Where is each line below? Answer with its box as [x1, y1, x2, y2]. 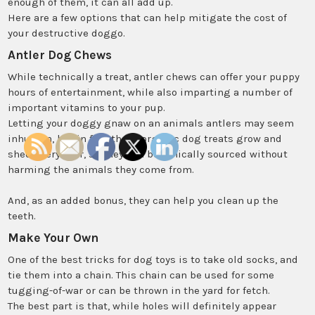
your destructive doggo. [8, 27, 126, 40]
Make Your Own [8, 231, 99, 245]
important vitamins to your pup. [8, 101, 166, 115]
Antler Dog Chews [8, 48, 112, 63]
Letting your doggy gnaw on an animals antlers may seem [8, 117, 295, 130]
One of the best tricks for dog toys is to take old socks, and [8, 253, 299, 266]
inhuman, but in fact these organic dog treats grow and [8, 132, 283, 146]
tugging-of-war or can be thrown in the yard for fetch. [8, 284, 271, 297]
